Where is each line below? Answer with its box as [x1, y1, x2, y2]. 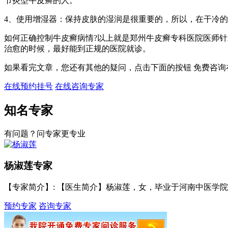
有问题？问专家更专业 [4, 129, 85, 138]
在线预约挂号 [4, 81, 53, 91]
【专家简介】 [4, 183, 53, 192]
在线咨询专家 [55, 81, 104, 91]
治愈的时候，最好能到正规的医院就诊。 [4, 44, 151, 53]
